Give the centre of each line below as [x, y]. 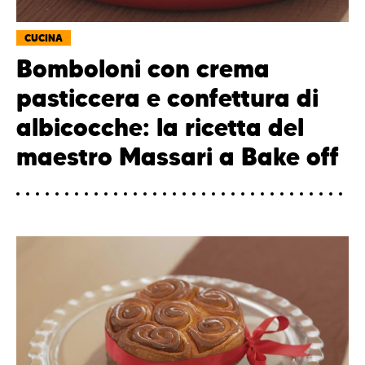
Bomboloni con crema [143, 69]
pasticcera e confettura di [167, 99]
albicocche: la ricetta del [160, 128]
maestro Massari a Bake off [178, 157]
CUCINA [44, 38]
